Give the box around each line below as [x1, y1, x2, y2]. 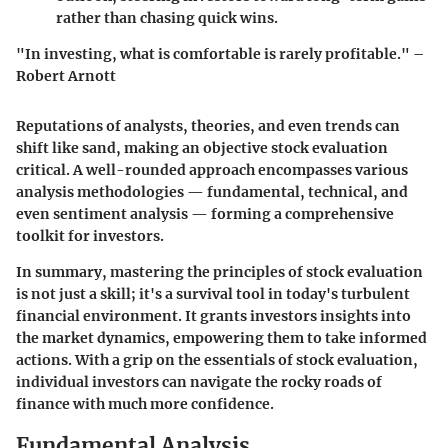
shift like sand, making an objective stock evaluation [16, 139, 388, 158]
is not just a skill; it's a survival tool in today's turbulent [16, 285, 410, 304]
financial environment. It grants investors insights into [16, 307, 411, 326]
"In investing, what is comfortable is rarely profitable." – [16, 45, 424, 64]
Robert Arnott [16, 67, 116, 86]
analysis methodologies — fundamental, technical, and [16, 183, 408, 202]
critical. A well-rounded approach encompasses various [16, 161, 408, 180]
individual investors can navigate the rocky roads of [16, 373, 382, 392]
